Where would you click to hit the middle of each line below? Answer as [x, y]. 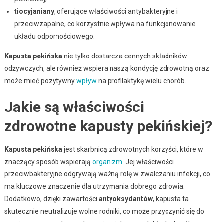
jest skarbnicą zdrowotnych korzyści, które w [133, 149]
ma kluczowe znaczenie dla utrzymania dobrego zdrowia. [94, 186]
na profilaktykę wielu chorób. [141, 81]
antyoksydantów [125, 198]
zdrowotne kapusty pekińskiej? [108, 126]
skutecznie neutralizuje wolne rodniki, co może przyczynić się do [104, 211]
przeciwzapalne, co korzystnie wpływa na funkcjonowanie [105, 24]
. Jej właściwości [148, 161]
